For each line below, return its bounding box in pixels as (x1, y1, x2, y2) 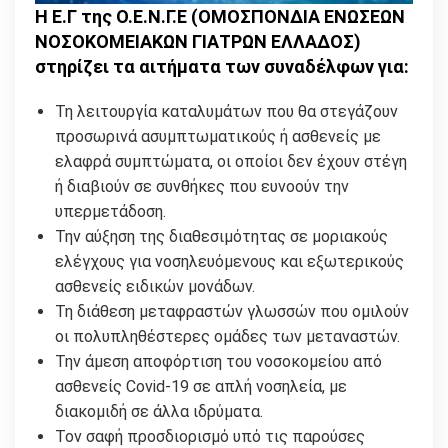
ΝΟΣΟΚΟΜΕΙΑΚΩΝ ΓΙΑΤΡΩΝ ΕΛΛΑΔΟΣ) (35, 31, 361, 53)
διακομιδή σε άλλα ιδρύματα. (55, 402, 263, 422)
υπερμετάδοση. (55, 202, 166, 222)
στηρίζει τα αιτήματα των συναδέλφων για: (35, 56, 409, 78)
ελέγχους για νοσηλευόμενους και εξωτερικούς (55, 252, 404, 272)
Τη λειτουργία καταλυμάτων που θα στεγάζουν (55, 102, 398, 122)
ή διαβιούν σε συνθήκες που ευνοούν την (55, 177, 349, 197)
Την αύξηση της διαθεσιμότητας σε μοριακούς (55, 227, 388, 247)
